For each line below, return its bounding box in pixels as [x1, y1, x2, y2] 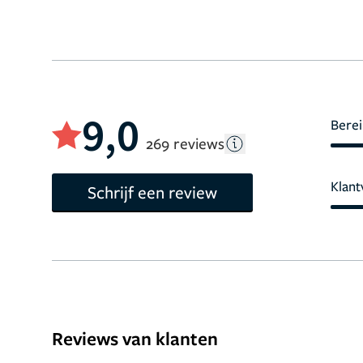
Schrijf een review [88, 181, 217, 203]
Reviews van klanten [52, 326, 218, 351]
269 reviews [146, 133, 224, 153]
